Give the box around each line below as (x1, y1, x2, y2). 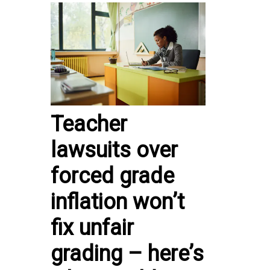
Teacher (51, 111, 127, 137)
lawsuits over (51, 137, 178, 163)
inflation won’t (51, 189, 184, 215)
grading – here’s (51, 240, 204, 266)
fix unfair (51, 215, 134, 240)
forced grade (51, 163, 174, 189)
